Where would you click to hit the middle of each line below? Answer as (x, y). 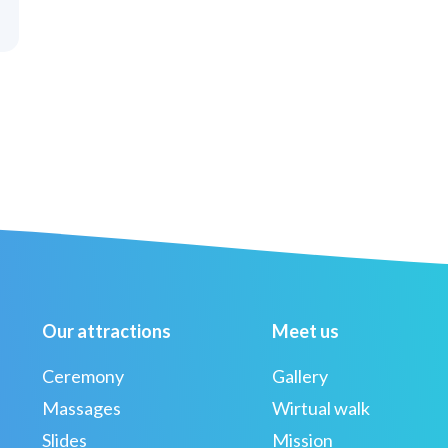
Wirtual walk (321, 407)
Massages (81, 407)
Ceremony (83, 375)
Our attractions (106, 330)
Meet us (305, 330)
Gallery (300, 375)
